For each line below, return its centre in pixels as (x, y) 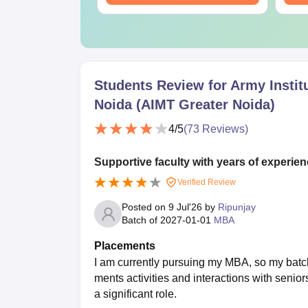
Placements (125, 246)
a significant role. (135, 294)
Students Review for (162, 85)
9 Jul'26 (185, 207)
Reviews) (224, 129)
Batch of (141, 220)
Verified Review (206, 182)
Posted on (145, 207)
